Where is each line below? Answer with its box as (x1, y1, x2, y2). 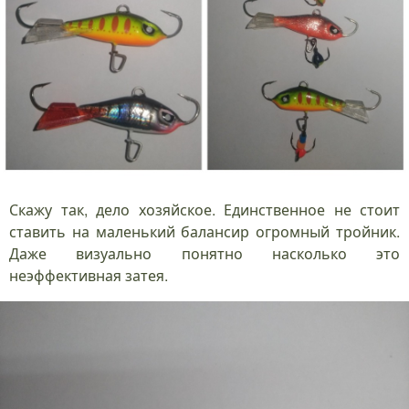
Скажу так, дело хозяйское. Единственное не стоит (9, 198, 400, 220)
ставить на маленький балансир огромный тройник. (9, 220, 400, 242)
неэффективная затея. (9, 264, 168, 286)
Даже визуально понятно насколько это (9, 242, 400, 264)
